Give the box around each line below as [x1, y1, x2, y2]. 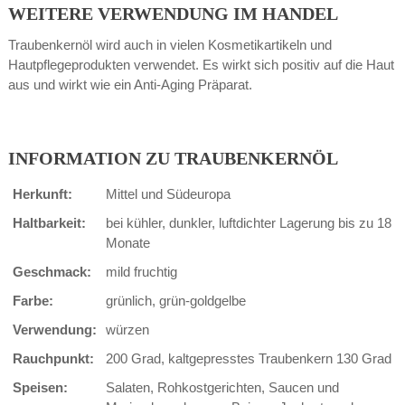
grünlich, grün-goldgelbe [105, 293, 246, 309]
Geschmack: [12, 264, 91, 280]
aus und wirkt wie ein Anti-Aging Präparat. [7, 76, 252, 92]
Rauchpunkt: [12, 351, 94, 367]
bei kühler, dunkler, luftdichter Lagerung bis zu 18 [105, 215, 391, 231]
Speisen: [12, 380, 68, 396]
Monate [105, 235, 150, 251]
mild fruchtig [105, 264, 177, 280]
